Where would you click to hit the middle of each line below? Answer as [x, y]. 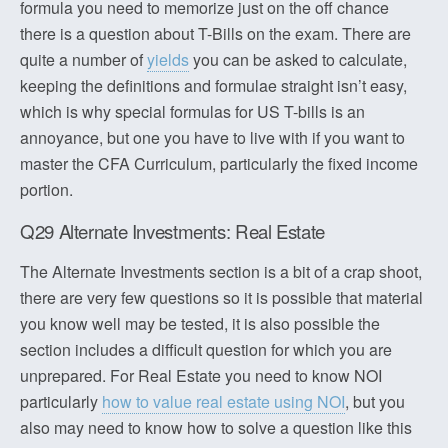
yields [168, 59]
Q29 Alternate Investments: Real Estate [172, 231]
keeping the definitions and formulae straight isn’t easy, [213, 85]
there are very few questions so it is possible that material [221, 297]
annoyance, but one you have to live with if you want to [212, 137]
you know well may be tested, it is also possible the [200, 323]
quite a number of [83, 59]
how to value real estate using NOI [223, 401]
